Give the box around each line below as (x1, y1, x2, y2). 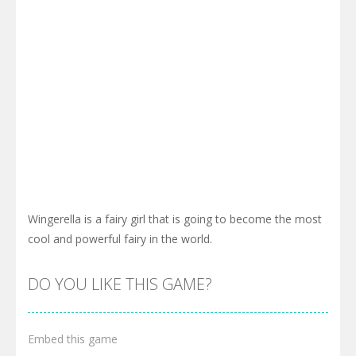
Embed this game (28, 331, 118, 346)
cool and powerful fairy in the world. (28, 230, 212, 246)
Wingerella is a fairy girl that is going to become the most (28, 211, 322, 226)
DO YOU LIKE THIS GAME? (28, 273, 212, 295)
